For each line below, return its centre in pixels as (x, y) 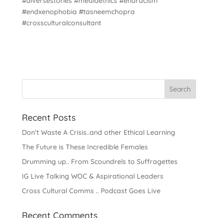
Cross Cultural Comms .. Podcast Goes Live (91, 191)
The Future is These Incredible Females (85, 147)
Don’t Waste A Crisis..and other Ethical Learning (98, 132)
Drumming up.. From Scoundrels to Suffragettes (100, 161)
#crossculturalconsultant (61, 23)
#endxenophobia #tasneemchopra (78, 11)
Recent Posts (49, 117)
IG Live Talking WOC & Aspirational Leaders (92, 176)
